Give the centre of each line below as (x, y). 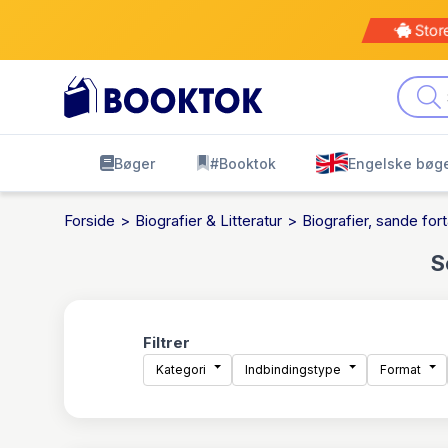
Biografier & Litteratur (208, 220)
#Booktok (243, 163)
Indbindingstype (293, 369)
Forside (89, 220)
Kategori (181, 369)
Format (400, 369)
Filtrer (166, 342)
